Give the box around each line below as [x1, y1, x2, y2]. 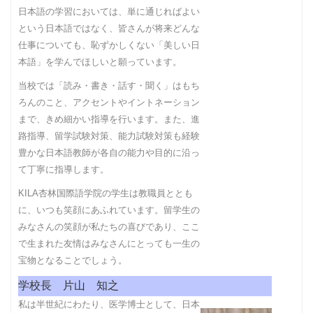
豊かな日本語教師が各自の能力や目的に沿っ [18, 147, 200, 158]
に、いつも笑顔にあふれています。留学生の [18, 205, 200, 215]
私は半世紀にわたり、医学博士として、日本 [18, 299, 200, 310]
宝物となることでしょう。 [18, 255, 127, 265]
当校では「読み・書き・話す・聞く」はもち [18, 80, 200, 91]
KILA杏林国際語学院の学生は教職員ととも [18, 188, 193, 198]
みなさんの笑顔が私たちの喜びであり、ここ [18, 221, 200, 232]
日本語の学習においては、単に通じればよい [18, 6, 200, 17]
